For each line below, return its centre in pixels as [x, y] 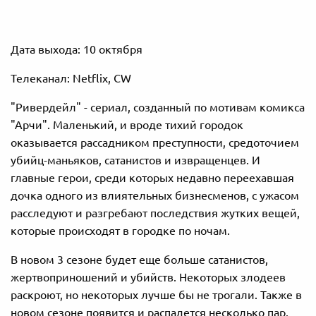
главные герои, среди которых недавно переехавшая [152, 178]
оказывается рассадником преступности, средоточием [155, 143]
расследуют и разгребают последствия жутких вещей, [155, 213]
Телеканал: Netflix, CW [71, 79]
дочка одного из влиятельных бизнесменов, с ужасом [155, 196]
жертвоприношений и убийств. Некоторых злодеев [148, 278]
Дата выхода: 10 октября [77, 50]
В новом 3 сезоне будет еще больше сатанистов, [139, 260]
